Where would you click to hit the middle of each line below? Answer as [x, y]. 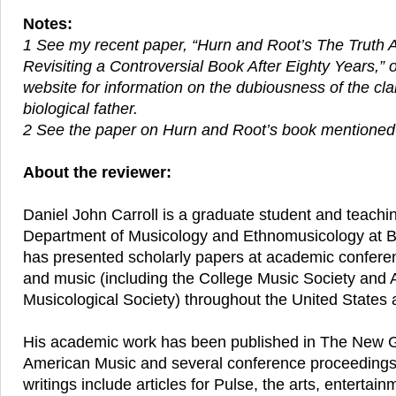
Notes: [48, 24]
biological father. [80, 109]
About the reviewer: [97, 173]
